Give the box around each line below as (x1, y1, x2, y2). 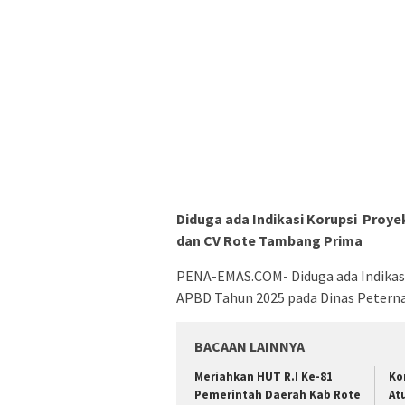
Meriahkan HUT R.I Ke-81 (194, 369, 333, 385)
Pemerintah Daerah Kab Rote (194, 387, 361, 403)
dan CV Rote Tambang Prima (176, 231, 363, 250)
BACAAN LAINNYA (194, 337, 305, 356)
